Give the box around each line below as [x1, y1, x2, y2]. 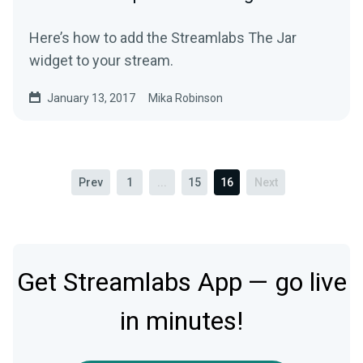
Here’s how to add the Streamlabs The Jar [29, 29, 297, 47]
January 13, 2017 [47, 92, 135, 105]
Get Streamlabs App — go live [16, 263, 347, 302]
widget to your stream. [29, 52, 173, 70]
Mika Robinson [148, 92, 223, 105]
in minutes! [120, 302, 243, 341]
